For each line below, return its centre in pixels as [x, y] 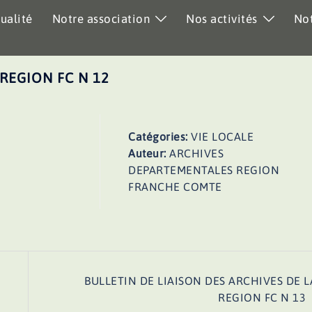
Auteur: [149, 153]
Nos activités [222, 19]
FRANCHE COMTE [175, 187]
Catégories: [160, 136]
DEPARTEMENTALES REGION [204, 170]
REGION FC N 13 [262, 297]
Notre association [101, 19]
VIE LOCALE [223, 136]
